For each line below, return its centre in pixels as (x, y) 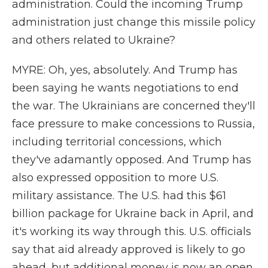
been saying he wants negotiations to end (125, 88)
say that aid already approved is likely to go (129, 249)
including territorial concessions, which (117, 142)
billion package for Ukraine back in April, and (133, 214)
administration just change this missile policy (134, 22)
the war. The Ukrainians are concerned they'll (134, 106)
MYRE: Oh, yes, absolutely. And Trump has (125, 70)
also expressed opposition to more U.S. (115, 178)
